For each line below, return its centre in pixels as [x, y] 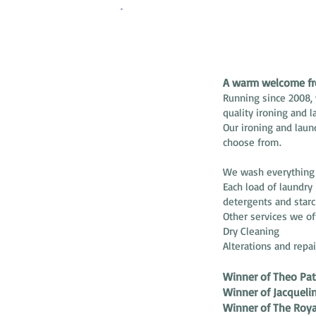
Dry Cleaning [251, 231]
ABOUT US [203, 24]
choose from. [254, 142]
